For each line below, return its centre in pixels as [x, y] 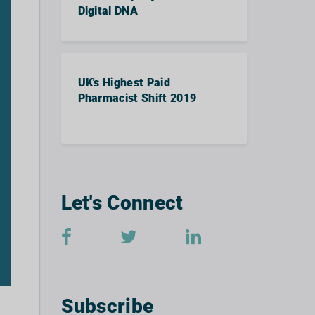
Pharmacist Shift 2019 [137, 98]
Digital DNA [108, 11]
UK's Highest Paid [124, 83]
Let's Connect [122, 203]
